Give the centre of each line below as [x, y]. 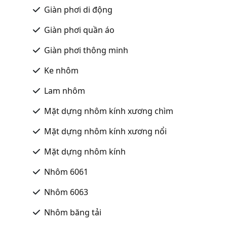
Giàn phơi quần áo [79, 30]
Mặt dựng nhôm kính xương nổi [105, 131]
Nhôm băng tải [73, 212]
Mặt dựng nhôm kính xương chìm [109, 111]
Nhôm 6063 [66, 192]
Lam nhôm [65, 90]
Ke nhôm [61, 70]
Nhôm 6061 [66, 172]
